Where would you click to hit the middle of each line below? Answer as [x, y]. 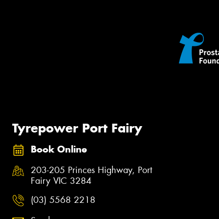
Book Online [59, 150]
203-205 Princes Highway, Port [91, 170]
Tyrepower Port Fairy [77, 128]
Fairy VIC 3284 [61, 181]
